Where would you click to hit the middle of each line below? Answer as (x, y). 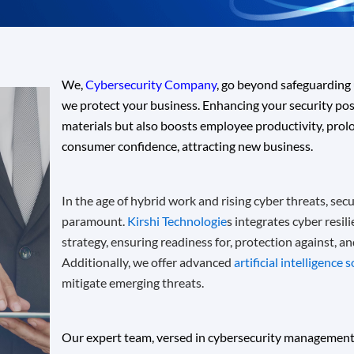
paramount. (94, 221)
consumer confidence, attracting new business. (187, 146)
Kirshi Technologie (177, 221)
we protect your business (129, 105)
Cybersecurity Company (151, 84)
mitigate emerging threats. (132, 282)
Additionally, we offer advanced (147, 262)
